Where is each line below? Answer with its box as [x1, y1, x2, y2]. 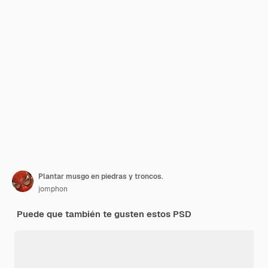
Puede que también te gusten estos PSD [17, 208, 191, 220]
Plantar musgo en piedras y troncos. [38, 172, 163, 182]
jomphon [38, 184, 68, 194]
